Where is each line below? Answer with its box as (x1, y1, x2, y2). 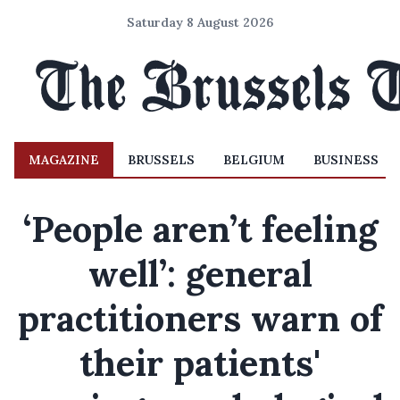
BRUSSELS (128, 152, 195, 168)
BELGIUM (223, 152, 285, 168)
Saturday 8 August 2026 (127, 14, 273, 30)
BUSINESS (313, 152, 379, 168)
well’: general (87, 251, 312, 296)
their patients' (79, 340, 321, 386)
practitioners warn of (17, 296, 383, 341)
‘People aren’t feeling (22, 206, 378, 252)
